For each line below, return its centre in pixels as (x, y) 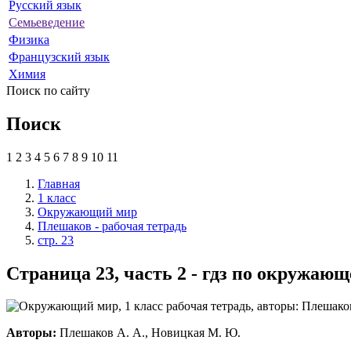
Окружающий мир (87, 212)
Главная (59, 183)
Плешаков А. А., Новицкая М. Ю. (148, 333)
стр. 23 (56, 240)
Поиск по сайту (48, 90)
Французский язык (59, 56)
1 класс (57, 197)
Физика (29, 39)
